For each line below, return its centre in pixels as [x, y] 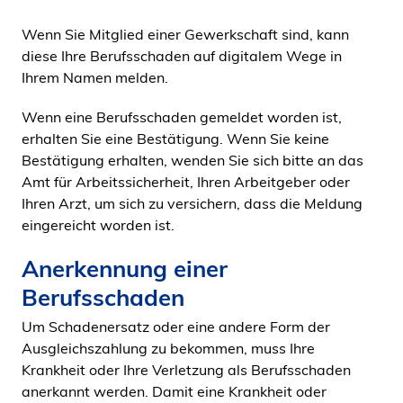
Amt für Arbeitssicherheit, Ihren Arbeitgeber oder [186, 182]
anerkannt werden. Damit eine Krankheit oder [174, 391]
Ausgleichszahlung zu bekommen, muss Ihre [168, 348]
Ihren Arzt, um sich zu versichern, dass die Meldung [192, 203]
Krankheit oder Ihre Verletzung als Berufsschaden [186, 370]
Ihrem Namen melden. [95, 77]
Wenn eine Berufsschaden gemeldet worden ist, [182, 117]
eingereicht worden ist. [98, 225]
